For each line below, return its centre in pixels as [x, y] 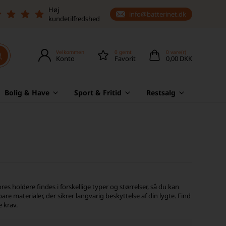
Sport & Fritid [98, 93]
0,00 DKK [179, 59]
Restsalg [161, 93]
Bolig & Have [27, 93]
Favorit [125, 59]
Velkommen [70, 52]
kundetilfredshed [74, 19]
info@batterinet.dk [157, 14]
